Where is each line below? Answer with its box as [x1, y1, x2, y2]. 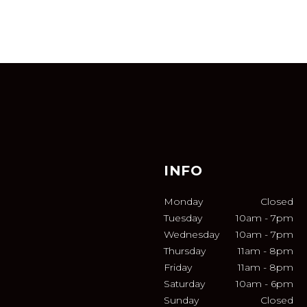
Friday [164, 261, 192, 273]
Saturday [164, 278, 205, 290]
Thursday [164, 245, 206, 257]
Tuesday [164, 212, 202, 224]
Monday [164, 195, 203, 208]
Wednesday [164, 228, 219, 241]
